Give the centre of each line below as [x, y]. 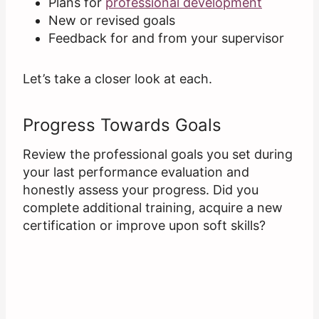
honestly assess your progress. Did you [141, 190]
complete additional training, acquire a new [153, 208]
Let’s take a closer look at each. [117, 79]
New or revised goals [112, 21]
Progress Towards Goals [122, 125]
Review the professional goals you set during [158, 155]
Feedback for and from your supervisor [166, 38]
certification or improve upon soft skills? [144, 226]
